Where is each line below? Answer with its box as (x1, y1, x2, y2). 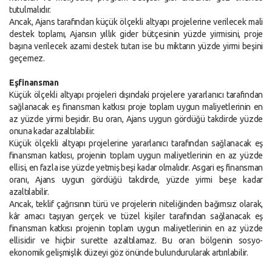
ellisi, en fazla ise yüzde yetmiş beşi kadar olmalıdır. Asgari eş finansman (9, 163, 263, 172)
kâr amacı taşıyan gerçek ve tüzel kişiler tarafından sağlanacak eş (9, 211, 263, 221)
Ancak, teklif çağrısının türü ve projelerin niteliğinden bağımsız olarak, (9, 199, 263, 209)
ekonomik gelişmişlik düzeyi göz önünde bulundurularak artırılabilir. (9, 248, 250, 257)
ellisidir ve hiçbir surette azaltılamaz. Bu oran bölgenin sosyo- (9, 236, 263, 245)
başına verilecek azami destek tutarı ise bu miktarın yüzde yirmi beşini (9, 41, 263, 51)
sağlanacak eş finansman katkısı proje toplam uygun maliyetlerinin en (9, 102, 263, 112)
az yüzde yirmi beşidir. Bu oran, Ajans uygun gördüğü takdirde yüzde (9, 114, 263, 124)
